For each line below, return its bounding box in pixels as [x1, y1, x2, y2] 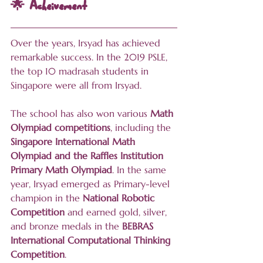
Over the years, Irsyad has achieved [11, 37, 163, 49]
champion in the [11, 192, 83, 204]
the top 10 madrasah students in [11, 65, 151, 77]
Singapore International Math [11, 136, 138, 148]
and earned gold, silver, [65, 206, 170, 218]
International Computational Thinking [11, 234, 173, 247]
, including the [110, 122, 174, 134]
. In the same [112, 164, 169, 176]
